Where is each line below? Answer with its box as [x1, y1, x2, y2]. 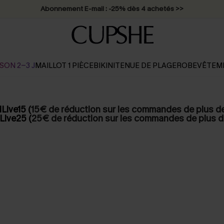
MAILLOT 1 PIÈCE [35, 60, 93, 70]
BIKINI [93, 60, 115, 70]
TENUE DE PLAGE [115, 60, 176, 70]
